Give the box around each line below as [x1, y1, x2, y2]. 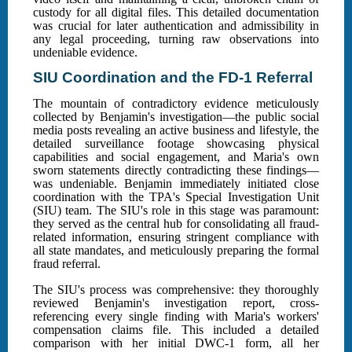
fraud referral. [33, 257, 101, 271]
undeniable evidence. [33, 46, 137, 60]
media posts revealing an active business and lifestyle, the [33, 123, 319, 137]
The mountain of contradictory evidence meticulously [33, 97, 319, 111]
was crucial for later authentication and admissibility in [33, 19, 319, 33]
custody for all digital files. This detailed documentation [33, 5, 319, 20]
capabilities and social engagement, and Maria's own [33, 150, 319, 164]
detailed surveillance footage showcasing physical [33, 137, 319, 151]
